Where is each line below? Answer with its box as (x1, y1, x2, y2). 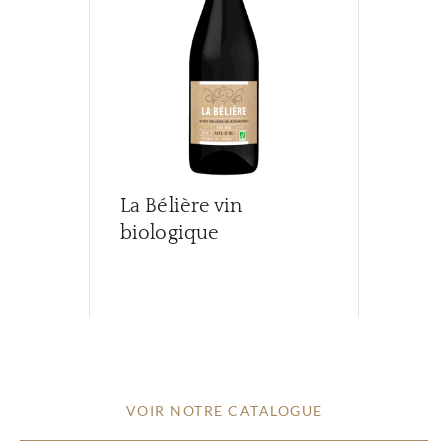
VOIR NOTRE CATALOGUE (125, 402, 323, 419)
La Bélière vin (120, 195, 243, 217)
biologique (120, 222, 219, 244)
